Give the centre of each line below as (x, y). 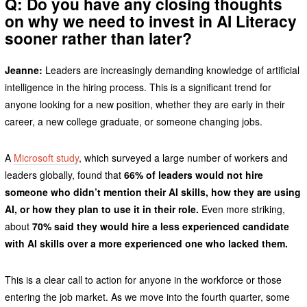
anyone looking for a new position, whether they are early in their (145, 105)
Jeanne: (23, 70)
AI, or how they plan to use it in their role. (101, 209)
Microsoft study (46, 158)
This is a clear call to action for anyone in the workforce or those (143, 280)
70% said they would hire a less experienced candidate (160, 226)
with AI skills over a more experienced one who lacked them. (146, 244)
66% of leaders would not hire (193, 175)
